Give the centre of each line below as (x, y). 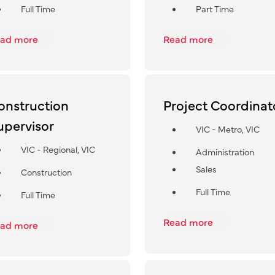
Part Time (215, 8)
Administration (225, 151)
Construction (46, 172)
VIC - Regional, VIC (58, 149)
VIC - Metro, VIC (227, 129)
